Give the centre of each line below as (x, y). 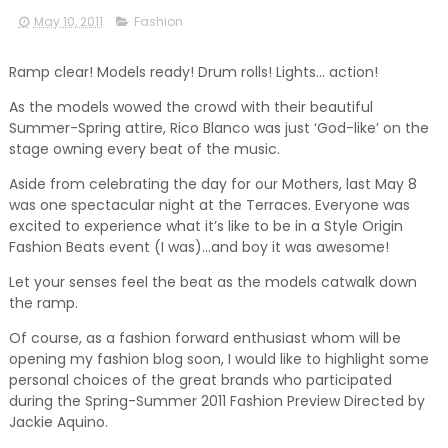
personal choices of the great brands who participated (200, 380)
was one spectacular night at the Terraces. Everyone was (209, 205)
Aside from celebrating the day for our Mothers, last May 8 (212, 184)
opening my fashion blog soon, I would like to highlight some (218, 359)
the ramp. (43, 303)
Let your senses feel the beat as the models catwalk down (212, 282)
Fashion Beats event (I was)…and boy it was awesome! (198, 247)
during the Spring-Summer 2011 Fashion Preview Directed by (216, 401)
